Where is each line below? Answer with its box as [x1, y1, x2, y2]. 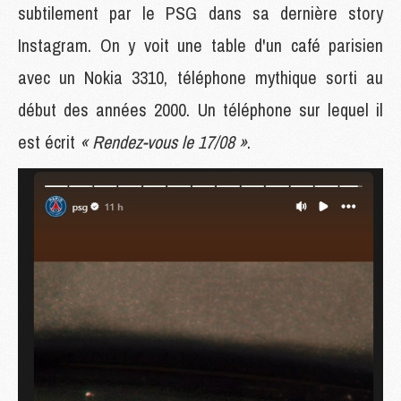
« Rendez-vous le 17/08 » [80, 129, 247, 154]
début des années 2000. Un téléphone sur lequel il [18, 97, 383, 122]
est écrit [18, 129, 80, 154]
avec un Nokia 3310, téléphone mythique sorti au [18, 64, 383, 90]
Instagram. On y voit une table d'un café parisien [18, 32, 383, 57]
